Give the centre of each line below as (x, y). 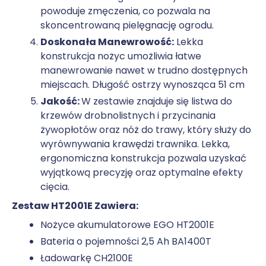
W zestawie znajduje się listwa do (157, 101)
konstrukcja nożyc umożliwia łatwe (121, 56)
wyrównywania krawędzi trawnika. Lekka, (135, 144)
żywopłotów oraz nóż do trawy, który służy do (146, 129)
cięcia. (55, 186)
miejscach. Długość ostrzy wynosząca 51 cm (144, 84)
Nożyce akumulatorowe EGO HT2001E (127, 224)
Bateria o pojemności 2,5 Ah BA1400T (126, 241)
